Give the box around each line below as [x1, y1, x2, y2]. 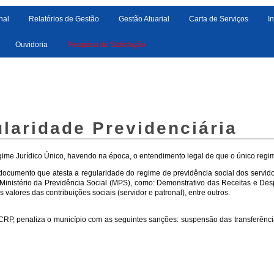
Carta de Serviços [189, 15, 248, 23]
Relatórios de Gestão [29, 15, 99, 23]
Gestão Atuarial [119, 15, 169, 23]
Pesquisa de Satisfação [67, 40, 146, 49]
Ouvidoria [15, 40, 48, 49]
